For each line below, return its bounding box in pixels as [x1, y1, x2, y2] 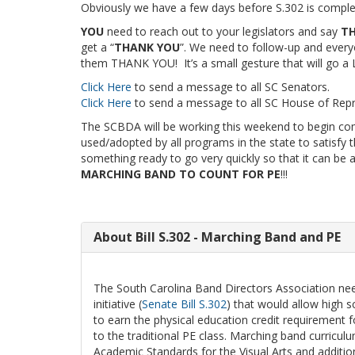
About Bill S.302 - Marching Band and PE [94, 228, 341, 246]
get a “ [81, 40, 114, 55]
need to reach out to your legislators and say [104, 24, 341, 40]
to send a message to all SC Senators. [132, 79, 330, 95]
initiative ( [94, 296, 142, 312]
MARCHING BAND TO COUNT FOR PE [81, 166, 281, 182]
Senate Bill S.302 [142, 296, 227, 312]
